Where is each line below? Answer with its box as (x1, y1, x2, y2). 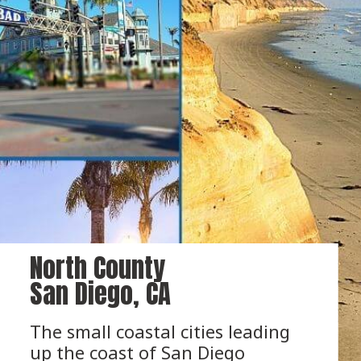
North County (29, 248, 172, 288)
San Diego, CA (29, 274, 171, 314)
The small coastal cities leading (29, 319, 290, 343)
